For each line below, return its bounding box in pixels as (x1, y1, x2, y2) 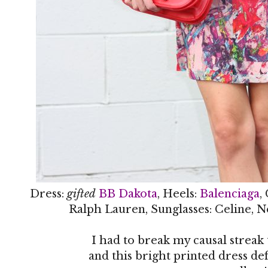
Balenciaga (200, 187, 260, 200)
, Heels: (157, 187, 200, 200)
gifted (67, 187, 96, 200)
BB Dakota (99, 187, 157, 200)
